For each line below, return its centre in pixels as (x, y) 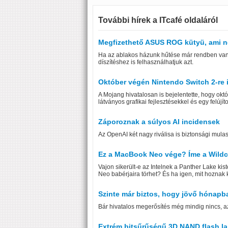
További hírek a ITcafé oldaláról (158, 20)
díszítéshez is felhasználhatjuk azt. (146, 62)
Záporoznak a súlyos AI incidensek (159, 122)
